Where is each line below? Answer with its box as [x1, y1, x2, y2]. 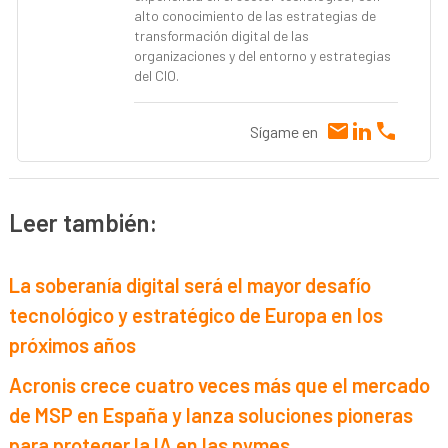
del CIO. [134, 67, 180, 85]
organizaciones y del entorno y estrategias [134, 47, 392, 65]
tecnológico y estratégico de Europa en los [9, 302, 384, 327]
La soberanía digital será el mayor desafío [9, 272, 372, 297]
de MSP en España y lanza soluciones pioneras [9, 402, 414, 427]
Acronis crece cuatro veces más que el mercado [9, 372, 431, 397]
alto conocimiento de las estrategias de [134, 7, 377, 25]
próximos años [9, 332, 137, 357]
